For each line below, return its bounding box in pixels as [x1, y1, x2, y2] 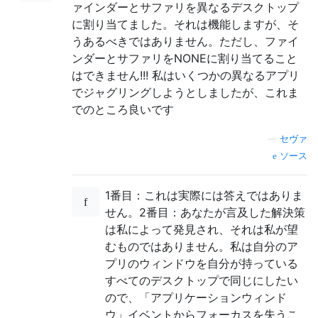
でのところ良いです [72, 102, 174, 117]
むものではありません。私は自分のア [105, 239, 298, 254]
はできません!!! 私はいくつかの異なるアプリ [72, 68, 300, 83]
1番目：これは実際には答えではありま [105, 188, 303, 203]
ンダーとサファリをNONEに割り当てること [72, 51, 297, 66]
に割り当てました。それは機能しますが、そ [72, 17, 299, 32]
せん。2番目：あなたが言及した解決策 [105, 205, 305, 220]
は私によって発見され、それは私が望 [105, 222, 298, 237]
